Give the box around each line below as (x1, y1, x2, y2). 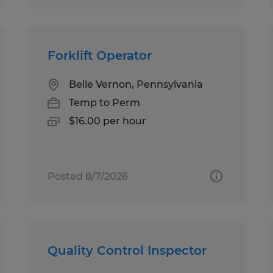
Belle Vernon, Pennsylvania (69, 78, 204, 90)
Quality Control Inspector (48, 243, 207, 258)
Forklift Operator (48, 48, 152, 63)
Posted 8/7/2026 (48, 170, 129, 182)
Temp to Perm (69, 96, 141, 108)
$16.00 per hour (69, 115, 147, 127)
